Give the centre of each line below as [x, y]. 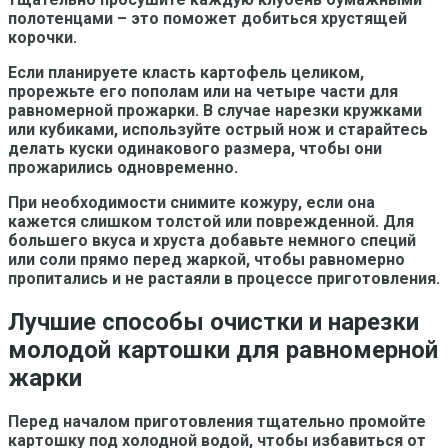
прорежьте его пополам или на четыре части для [203, 91]
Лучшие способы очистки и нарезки [213, 321]
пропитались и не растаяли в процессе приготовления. [224, 278]
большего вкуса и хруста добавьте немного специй [212, 240]
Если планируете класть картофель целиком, [186, 72]
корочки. [42, 37]
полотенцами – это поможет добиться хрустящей [207, 18]
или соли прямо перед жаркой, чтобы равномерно [206, 259]
